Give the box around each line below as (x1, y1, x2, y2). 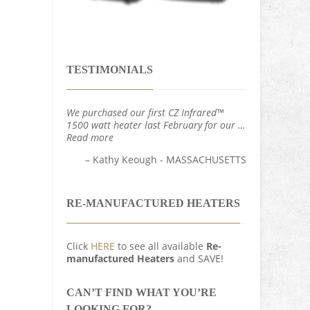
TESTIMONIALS (66, 64, 153, 75)
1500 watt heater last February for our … (66, 118, 246, 132)
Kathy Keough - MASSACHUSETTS (93, 153, 246, 167)
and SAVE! (174, 252, 224, 266)
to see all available (115, 239, 206, 253)
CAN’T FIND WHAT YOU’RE (66, 286, 217, 299)
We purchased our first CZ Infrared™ (66, 106, 224, 120)
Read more (66, 131, 113, 145)
